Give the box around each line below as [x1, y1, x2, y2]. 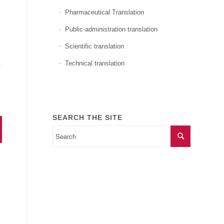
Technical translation [65, 59, 125, 67]
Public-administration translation [65, 25, 158, 33]
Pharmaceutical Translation [65, 8, 144, 16]
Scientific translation [65, 42, 124, 50]
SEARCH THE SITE [52, 113, 123, 121]
